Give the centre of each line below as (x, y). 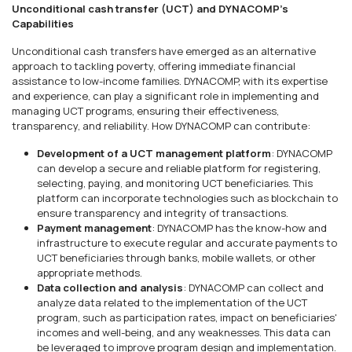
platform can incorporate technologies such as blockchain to (187, 198)
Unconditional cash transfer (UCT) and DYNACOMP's (150, 9)
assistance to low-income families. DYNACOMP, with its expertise (170, 81)
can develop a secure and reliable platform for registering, (179, 168)
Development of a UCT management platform (154, 153)
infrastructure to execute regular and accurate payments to (187, 243)
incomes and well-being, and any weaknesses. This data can (184, 332)
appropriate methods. (90, 273)
